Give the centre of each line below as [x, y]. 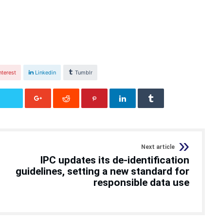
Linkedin [45, 72]
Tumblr [84, 72]
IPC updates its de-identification [115, 160]
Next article [158, 147]
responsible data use [142, 182]
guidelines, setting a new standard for [103, 171]
